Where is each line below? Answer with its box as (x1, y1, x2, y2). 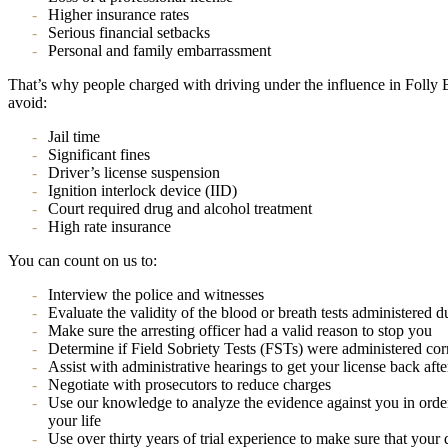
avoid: (8, 93, 47, 111)
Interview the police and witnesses (48, 285, 264, 303)
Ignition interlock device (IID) (48, 181, 237, 199)
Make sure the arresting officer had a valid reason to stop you (48, 321, 432, 339)
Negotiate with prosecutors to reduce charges (48, 375, 331, 393)
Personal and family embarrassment (48, 41, 271, 59)
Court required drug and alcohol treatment (48, 199, 312, 217)
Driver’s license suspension (48, 163, 220, 181)
